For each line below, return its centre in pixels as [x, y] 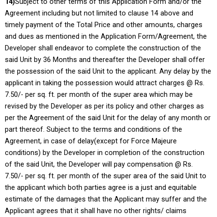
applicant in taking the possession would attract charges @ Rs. [105, 83]
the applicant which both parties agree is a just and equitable [101, 188]
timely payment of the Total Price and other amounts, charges [104, 25]
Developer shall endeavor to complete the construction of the [103, 48]
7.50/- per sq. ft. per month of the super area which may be [99, 95]
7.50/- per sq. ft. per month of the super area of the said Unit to [106, 176]
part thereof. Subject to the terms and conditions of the [93, 130]
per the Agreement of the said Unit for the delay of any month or [108, 118]
